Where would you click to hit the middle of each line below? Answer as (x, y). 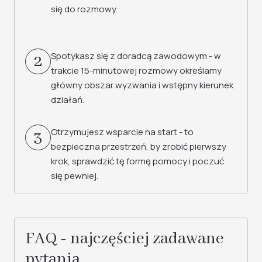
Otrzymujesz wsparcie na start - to (122, 132)
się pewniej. (75, 176)
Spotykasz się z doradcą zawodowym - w (136, 56)
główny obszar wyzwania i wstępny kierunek (142, 85)
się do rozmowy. (84, 9)
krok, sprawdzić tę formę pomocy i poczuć (137, 161)
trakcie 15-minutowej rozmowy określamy (136, 70)
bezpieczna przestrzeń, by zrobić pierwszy (139, 146)
